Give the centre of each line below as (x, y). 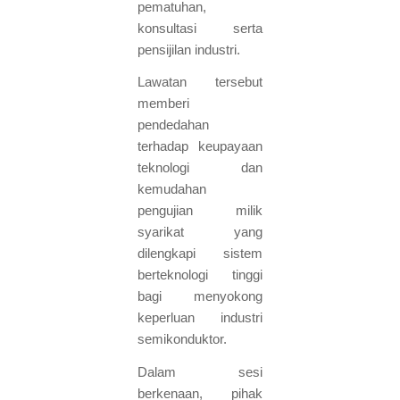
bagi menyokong (200, 296)
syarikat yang (200, 232)
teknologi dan (200, 168)
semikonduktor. (182, 339)
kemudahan (171, 189)
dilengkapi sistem (200, 254)
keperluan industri (200, 318)
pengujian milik (200, 211)
